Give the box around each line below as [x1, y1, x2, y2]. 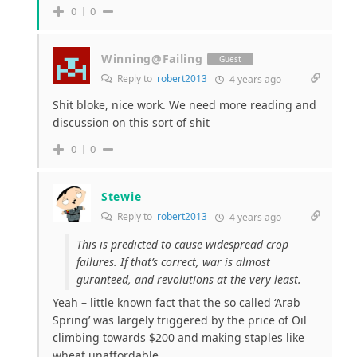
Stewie [101, 189, 142, 205]
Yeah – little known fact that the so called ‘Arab [53, 295, 300, 311]
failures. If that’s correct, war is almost [76, 254, 270, 270]
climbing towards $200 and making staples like [53, 330, 304, 346]
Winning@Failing [101, 51, 203, 67]
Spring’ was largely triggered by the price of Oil [53, 312, 307, 328]
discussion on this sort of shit [53, 115, 210, 131]
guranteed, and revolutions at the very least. [76, 272, 304, 288]
